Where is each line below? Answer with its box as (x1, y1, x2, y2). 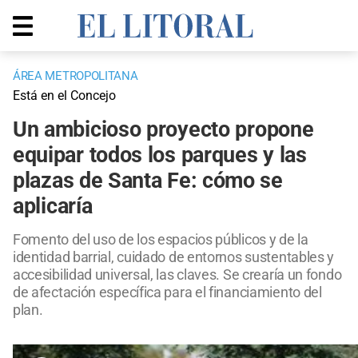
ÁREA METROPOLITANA (13, 69, 138, 84)
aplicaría (13, 193, 93, 220)
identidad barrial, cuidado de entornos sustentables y (13, 249, 335, 266)
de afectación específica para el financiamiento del (13, 284, 322, 301)
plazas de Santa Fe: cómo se (13, 168, 283, 194)
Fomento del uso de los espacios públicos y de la (13, 231, 308, 249)
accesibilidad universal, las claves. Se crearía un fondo (13, 266, 342, 284)
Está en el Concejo (13, 88, 116, 104)
